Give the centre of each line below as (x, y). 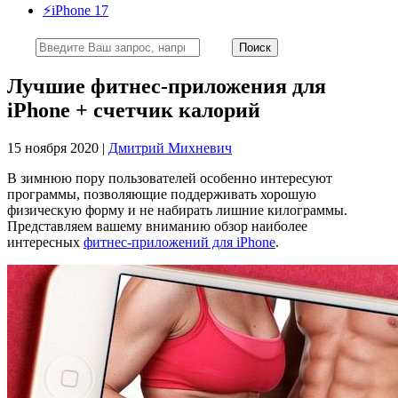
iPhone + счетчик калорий (134, 110)
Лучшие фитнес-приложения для (167, 86)
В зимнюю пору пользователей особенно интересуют (170, 178)
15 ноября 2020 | (58, 147)
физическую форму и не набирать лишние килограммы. (177, 210)
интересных (45, 242)
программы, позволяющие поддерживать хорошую (162, 194)
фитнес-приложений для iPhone (179, 242)
